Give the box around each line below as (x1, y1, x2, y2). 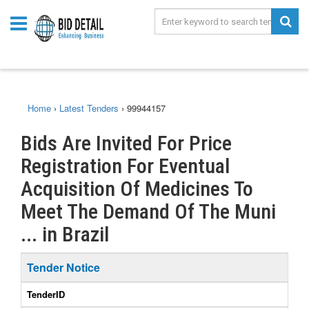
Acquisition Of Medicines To (21, 177, 253, 201)
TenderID (27, 288, 65, 301)
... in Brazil (21, 222, 109, 246)
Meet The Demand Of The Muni (21, 199, 276, 223)
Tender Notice (27, 259, 100, 275)
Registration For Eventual (21, 154, 230, 178)
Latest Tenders (59, 101, 119, 114)
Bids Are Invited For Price (21, 131, 232, 155)
